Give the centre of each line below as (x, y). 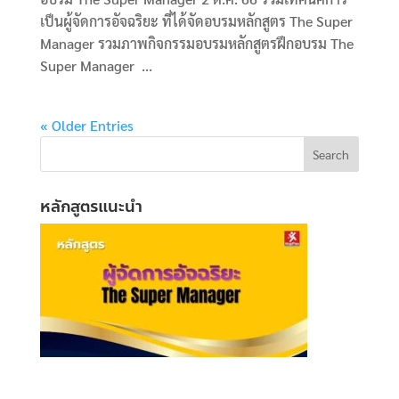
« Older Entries (86, 125)
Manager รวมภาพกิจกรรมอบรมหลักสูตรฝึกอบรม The (196, 43)
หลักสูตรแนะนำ (91, 206)
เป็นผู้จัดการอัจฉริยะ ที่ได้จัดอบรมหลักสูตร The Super (196, 20)
